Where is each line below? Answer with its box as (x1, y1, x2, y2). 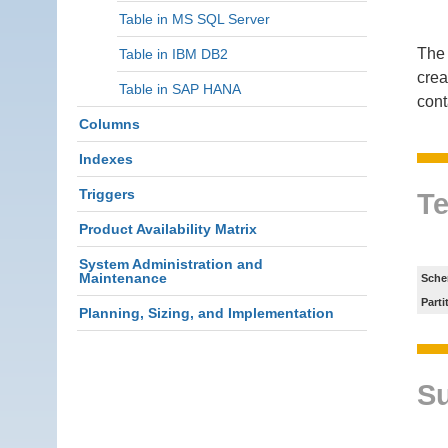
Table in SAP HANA (119, 81, 241, 97)
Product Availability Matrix (79, 221, 257, 237)
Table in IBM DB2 (119, 46, 228, 62)
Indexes (79, 151, 133, 167)
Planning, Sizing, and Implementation (79, 305, 334, 321)
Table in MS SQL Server (119, 11, 270, 27)
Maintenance (79, 270, 167, 286)
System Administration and (79, 256, 263, 272)
